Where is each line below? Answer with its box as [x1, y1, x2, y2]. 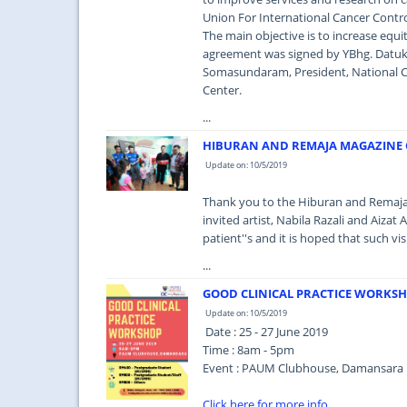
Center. [203, 82, 242, 98]
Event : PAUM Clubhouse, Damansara [203, 360, 403, 376]
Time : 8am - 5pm [203, 342, 294, 358]
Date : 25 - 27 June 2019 [203, 323, 328, 340]
